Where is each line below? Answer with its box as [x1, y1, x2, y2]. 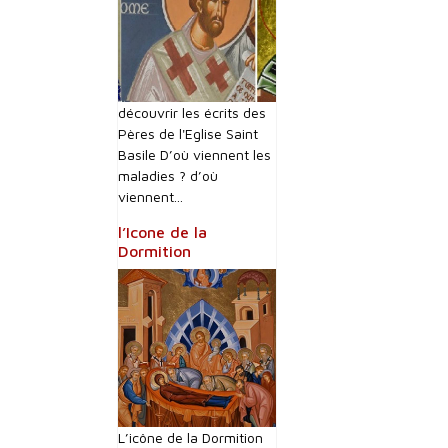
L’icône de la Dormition [118, 429, 263, 446]
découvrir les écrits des [118, 104, 266, 121]
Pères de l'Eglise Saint [118, 125, 258, 142]
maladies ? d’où [118, 167, 218, 184]
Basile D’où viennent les [118, 146, 271, 163]
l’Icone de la [118, 223, 207, 241]
